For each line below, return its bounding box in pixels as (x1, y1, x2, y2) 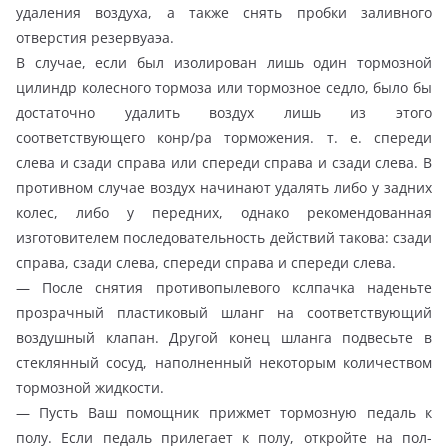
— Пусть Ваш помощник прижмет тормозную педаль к (16, 402, 432, 422)
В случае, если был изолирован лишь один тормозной (16, 52, 432, 72)
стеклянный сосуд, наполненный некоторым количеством (16, 352, 432, 372)
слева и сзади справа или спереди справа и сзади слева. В (16, 152, 432, 172)
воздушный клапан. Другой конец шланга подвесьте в (16, 327, 432, 347)
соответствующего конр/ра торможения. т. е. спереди (16, 127, 432, 147)
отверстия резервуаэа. (16, 27, 174, 47)
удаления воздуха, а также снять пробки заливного (16, 2, 432, 22)
